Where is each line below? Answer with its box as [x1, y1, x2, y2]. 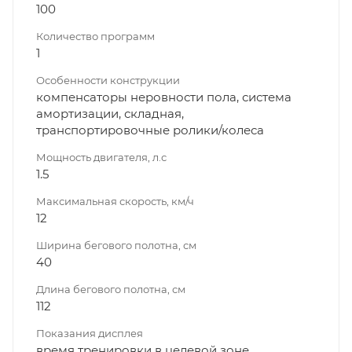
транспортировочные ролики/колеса [36, 122, 264, 137]
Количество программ [36, 29, 155, 42]
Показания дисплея [36, 326, 143, 339]
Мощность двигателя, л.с [36, 150, 167, 163]
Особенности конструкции [36, 73, 180, 86]
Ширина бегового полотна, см [36, 238, 196, 251]
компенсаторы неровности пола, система [36, 89, 291, 104]
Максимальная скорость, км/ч [36, 194, 194, 207]
